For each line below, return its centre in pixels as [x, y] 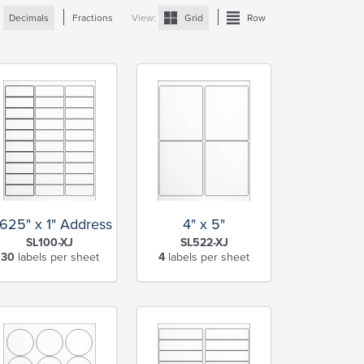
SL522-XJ [204, 242]
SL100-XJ [50, 242]
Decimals [29, 18]
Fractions [93, 18]
